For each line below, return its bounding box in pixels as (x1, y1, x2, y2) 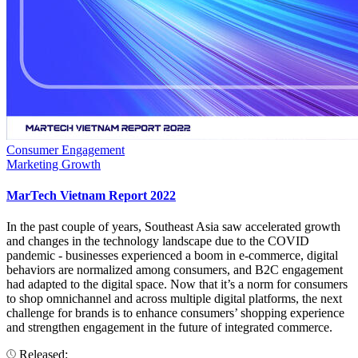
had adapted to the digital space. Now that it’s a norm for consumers (6, 277, 348, 292)
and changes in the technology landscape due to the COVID (6, 234, 309, 249)
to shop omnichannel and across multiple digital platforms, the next (6, 292, 342, 306)
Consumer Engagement (6, 142, 125, 157)
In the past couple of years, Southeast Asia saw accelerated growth (6, 220, 340, 234)
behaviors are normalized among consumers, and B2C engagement (6, 263, 343, 277)
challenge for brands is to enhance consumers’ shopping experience (6, 306, 344, 320)
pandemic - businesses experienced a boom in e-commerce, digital (6, 249, 338, 263)
